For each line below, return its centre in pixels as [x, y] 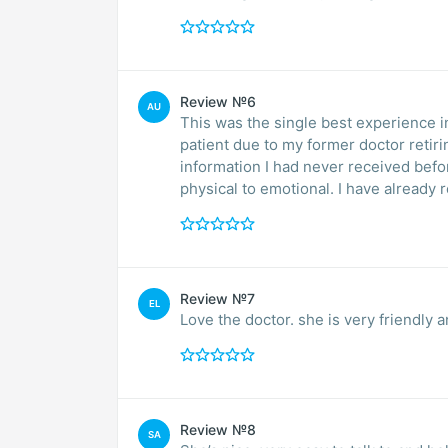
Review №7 [217, 299]
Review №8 [218, 430]
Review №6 [218, 102]
